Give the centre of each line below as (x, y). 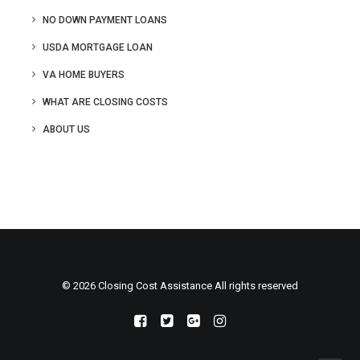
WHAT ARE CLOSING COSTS (105, 102)
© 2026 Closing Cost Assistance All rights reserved (180, 286)
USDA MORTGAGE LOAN (98, 47)
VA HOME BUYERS (84, 75)
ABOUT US (66, 129)
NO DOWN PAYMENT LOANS (105, 20)
